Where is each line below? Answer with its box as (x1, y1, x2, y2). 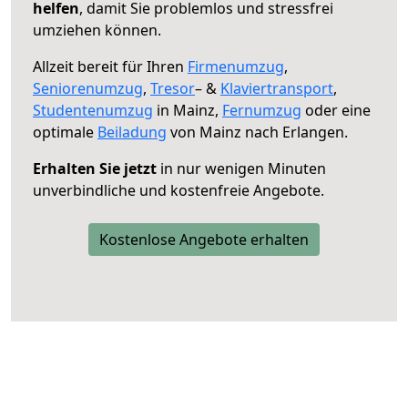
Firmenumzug (188, 56, 284, 76)
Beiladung (97, 121, 167, 142)
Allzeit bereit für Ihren (33, 56, 188, 76)
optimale (33, 121, 97, 142)
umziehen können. (33, 19, 161, 40)
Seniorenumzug (33, 77, 143, 98)
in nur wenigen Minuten (157, 158, 326, 178)
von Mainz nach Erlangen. (167, 121, 348, 142)
